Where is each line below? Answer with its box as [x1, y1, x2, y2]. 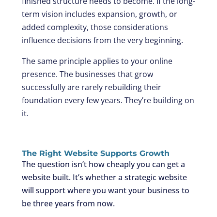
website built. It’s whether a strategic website [21, 171, 187, 183]
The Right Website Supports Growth [21, 148, 170, 158]
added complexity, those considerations [21, 21, 168, 32]
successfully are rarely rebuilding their [21, 81, 161, 93]
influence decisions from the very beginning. [21, 34, 183, 46]
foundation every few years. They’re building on [21, 94, 194, 106]
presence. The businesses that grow [21, 68, 153, 79]
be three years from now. [21, 198, 115, 209]
